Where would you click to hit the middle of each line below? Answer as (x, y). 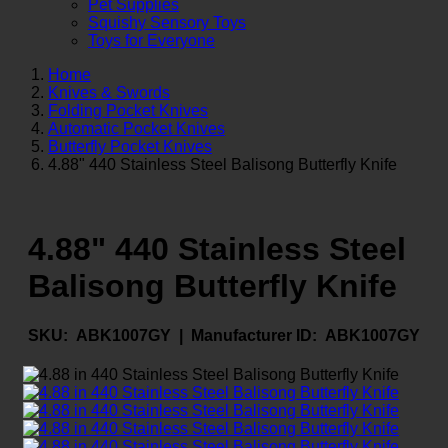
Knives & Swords (109, 92)
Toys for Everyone (151, 40)
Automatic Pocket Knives (136, 128)
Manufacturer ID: (254, 335)
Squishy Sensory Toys (167, 22)
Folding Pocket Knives (128, 110)
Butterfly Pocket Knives (130, 146)
